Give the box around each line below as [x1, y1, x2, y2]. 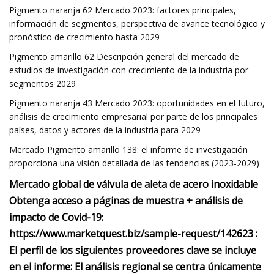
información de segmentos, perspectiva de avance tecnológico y [9, 18, 265, 29]
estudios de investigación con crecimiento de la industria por [9, 64, 248, 76]
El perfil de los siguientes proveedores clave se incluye [9, 243, 256, 257]
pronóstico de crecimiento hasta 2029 [9, 31, 160, 43]
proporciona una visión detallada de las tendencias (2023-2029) [9, 157, 259, 169]
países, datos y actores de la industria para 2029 [9, 124, 201, 136]
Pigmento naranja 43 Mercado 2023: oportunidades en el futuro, [9, 97, 265, 109]
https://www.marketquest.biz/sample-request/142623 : [9, 227, 257, 240]
